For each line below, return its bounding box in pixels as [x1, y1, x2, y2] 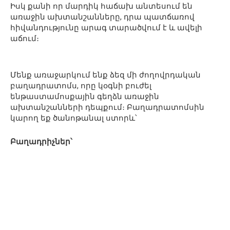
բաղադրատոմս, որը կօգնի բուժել [10, 81, 151, 90]
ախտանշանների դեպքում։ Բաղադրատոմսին [10, 102, 204, 112]
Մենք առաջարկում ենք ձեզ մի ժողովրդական [10, 70, 201, 80]
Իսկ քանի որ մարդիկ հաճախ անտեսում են [10, 1, 193, 11]
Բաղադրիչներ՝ [10, 137, 72, 146]
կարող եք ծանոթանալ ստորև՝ [10, 113, 137, 123]
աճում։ [10, 33, 39, 43]
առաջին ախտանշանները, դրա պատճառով [10, 12, 195, 22]
